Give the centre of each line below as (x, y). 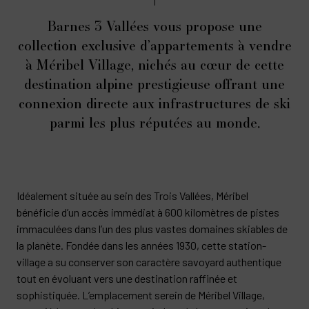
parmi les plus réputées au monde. (154, 122)
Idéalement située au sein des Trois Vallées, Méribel (132, 196)
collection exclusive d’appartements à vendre (154, 45)
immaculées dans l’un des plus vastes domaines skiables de (152, 229)
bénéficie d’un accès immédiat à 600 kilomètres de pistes (148, 212)
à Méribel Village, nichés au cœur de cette (154, 64)
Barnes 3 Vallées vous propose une (154, 26)
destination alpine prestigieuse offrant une (154, 84)
